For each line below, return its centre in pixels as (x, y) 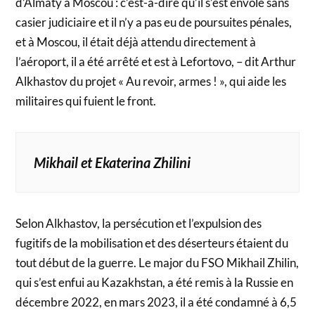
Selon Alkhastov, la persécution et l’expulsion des (139, 223)
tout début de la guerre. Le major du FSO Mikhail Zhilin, (157, 262)
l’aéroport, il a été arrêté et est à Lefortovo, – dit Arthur (156, 61)
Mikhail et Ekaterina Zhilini (112, 162)
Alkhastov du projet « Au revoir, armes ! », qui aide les (151, 81)
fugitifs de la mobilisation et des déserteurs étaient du (152, 243)
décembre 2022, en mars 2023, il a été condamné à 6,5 (156, 302)
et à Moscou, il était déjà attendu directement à (136, 41)
